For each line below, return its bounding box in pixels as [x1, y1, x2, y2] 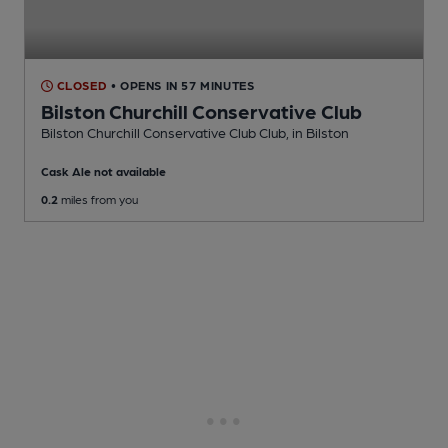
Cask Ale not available [41, 164, 166, 179]
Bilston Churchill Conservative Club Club [41, 124, 286, 141]
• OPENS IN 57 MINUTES [110, 78, 255, 93]
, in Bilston [286, 124, 349, 141]
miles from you [58, 192, 138, 207]
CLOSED [53, 78, 108, 93]
